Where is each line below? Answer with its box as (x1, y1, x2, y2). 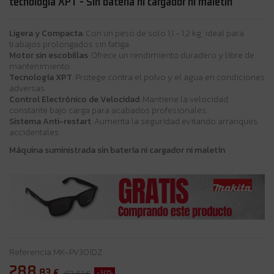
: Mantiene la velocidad (139, 92, 228, 106)
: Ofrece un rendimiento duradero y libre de (88, 48, 254, 62)
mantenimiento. (9, 59, 71, 73)
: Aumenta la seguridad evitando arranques (91, 114, 257, 128)
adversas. (9, 81, 46, 95)
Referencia (9, 246, 51, 259)
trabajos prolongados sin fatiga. (9, 37, 130, 51)
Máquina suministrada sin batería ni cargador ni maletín (9, 144, 225, 157)
